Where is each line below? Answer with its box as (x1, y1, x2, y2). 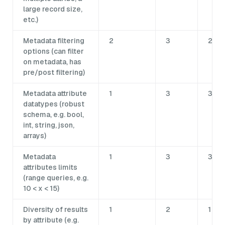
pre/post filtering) (23, 68, 85, 77)
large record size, (23, 5, 82, 14)
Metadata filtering (23, 36, 84, 46)
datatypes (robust (23, 99, 84, 109)
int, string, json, (23, 121, 74, 130)
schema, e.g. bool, (23, 110, 84, 120)
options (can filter (23, 47, 84, 56)
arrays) (23, 131, 46, 141)
